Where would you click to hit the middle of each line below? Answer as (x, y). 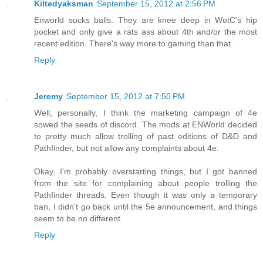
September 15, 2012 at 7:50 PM (126, 97)
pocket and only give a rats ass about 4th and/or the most (146, 32)
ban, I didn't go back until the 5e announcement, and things (146, 207)
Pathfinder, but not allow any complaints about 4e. (127, 148)
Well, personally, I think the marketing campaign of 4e (146, 113)
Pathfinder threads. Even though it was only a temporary (146, 195)
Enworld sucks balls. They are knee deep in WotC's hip (146, 20)
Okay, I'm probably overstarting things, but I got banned (146, 172)
